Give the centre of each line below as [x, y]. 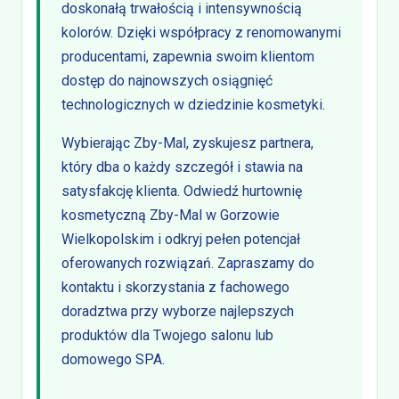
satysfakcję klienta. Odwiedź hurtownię [182, 191]
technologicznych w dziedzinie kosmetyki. [193, 105]
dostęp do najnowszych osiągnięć [167, 81]
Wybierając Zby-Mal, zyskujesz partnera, [187, 143]
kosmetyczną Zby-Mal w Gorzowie [171, 216]
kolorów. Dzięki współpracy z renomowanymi [201, 33]
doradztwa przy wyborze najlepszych [178, 312]
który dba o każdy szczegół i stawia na [182, 167]
